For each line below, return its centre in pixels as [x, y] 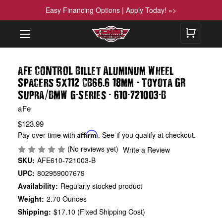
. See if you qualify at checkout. [147, 135]
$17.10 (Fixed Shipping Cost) [100, 211]
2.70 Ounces [67, 198]
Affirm [88, 134]
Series [94, 94]
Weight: [31, 198]
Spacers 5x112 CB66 [60, 82]
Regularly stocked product [102, 186]
